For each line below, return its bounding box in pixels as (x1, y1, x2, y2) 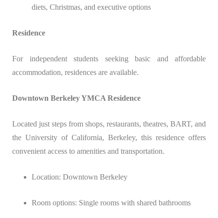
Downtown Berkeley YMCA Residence (12, 94, 141, 103)
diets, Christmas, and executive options (32, 3, 151, 12)
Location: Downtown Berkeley (32, 173, 127, 182)
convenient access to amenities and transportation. (12, 147, 164, 156)
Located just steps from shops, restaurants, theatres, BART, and (12, 120, 206, 128)
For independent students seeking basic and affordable (12, 54, 206, 63)
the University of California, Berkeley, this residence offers (12, 133, 206, 142)
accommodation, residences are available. (12, 68, 139, 77)
